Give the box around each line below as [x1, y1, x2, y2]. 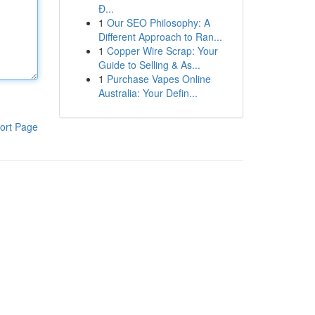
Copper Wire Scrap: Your [106, 44, 218, 58]
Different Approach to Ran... [98, 30, 222, 44]
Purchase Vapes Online [106, 72, 211, 86]
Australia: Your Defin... [98, 86, 198, 100]
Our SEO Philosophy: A [106, 15, 210, 30]
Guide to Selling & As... [98, 58, 200, 72]
